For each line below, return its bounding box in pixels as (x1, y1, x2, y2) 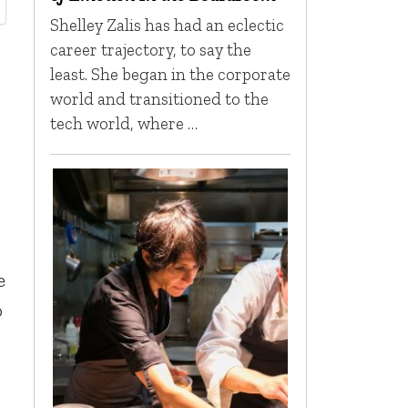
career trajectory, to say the (49, 39, 251, 61)
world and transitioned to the (49, 88, 269, 110)
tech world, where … (49, 113, 198, 135)
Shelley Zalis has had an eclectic (49, 15, 284, 36)
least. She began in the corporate (49, 64, 291, 86)
